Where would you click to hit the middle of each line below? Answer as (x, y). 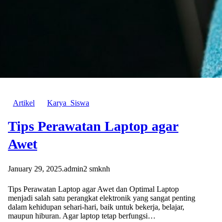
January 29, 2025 (35, 169)
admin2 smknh (87, 169)
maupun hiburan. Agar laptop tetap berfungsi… (82, 216)
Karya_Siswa (68, 103)
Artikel (24, 103)
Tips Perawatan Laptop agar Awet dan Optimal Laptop (93, 189)
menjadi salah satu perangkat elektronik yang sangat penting (102, 198)
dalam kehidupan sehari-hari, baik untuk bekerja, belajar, (96, 207)
